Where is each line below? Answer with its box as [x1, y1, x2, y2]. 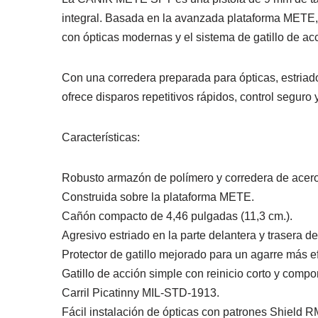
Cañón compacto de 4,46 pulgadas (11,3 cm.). [62, 210, 292, 223]
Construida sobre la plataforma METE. [62, 191, 254, 204]
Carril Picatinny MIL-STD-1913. [62, 287, 219, 300]
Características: [62, 131, 140, 144]
